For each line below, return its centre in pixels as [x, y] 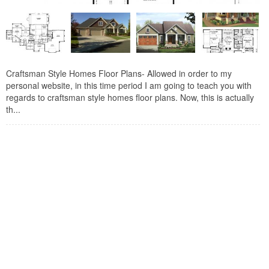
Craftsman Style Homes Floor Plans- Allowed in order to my [119, 74]
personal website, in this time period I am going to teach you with [129, 86]
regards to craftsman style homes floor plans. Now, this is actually [130, 98]
